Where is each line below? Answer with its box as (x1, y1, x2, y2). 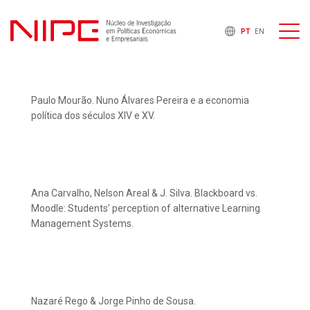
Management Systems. (31, 218, 134, 230)
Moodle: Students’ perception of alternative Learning (31, 203, 260, 215)
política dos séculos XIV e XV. (31, 110, 155, 122)
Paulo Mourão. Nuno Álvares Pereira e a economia (31, 95, 249, 107)
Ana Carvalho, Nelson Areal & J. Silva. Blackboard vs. (31, 188, 257, 199)
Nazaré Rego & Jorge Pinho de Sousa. (31, 295, 196, 307)
